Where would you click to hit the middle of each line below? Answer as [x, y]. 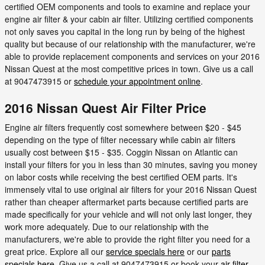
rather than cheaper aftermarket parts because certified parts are [127, 202]
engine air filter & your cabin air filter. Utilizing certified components [129, 19]
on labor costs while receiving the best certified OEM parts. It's [121, 177]
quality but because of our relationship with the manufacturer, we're [130, 43]
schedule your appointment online [137, 81]
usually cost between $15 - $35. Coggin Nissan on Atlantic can [121, 152]
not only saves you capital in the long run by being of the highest [125, 31]
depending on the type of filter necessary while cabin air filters [120, 140]
